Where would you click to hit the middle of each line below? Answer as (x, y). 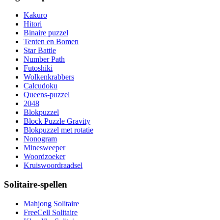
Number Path (44, 59)
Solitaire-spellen (36, 185)
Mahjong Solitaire (51, 203)
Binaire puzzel (46, 33)
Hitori (33, 24)
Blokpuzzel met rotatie (58, 130)
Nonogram (40, 139)
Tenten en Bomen (51, 42)
